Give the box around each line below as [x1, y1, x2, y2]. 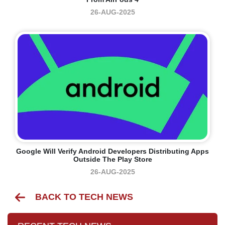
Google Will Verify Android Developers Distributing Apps [16, 147, 209, 156]
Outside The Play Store [73, 155, 152, 164]
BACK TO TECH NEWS [35, 192, 133, 202]
